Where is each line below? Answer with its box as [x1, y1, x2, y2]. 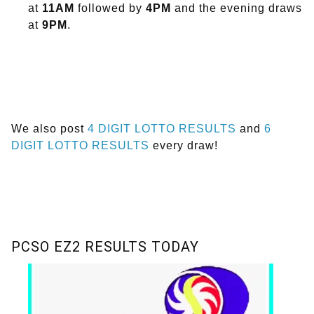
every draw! [149, 139, 218, 152]
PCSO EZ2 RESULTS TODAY [11, 238, 199, 256]
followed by [74, 2, 146, 15]
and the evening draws [171, 2, 302, 15]
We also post [11, 123, 88, 135]
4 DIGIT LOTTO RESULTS [88, 123, 236, 135]
